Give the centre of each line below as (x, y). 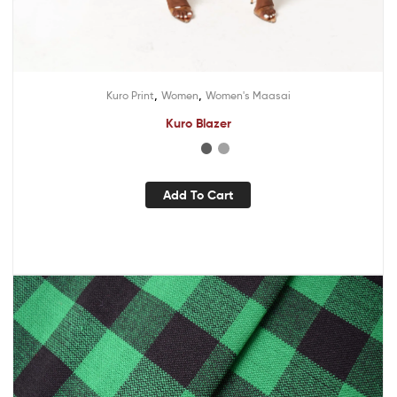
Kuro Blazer (198, 124)
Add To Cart (198, 195)
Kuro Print (130, 96)
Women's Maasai (248, 96)
